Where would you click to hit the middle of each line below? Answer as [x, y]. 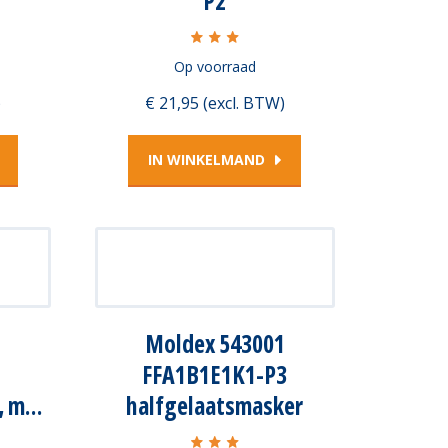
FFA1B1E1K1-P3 [214, 374]
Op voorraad [214, 66]
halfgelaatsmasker [214, 405]
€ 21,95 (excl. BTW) [214, 102]
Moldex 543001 [214, 343]
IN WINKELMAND [206, 159]
